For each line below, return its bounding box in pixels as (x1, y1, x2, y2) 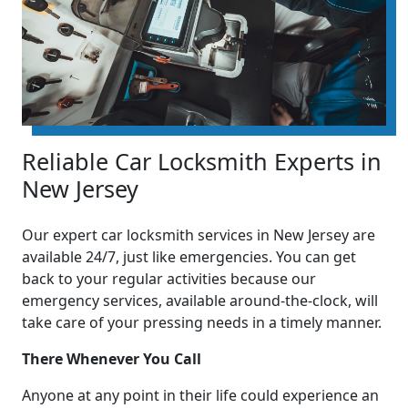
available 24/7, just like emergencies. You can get (22, 247, 356, 268)
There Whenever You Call (22, 349, 201, 370)
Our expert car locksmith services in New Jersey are (22, 225, 375, 246)
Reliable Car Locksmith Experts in (22, 146, 382, 178)
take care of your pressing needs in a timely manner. (22, 312, 382, 333)
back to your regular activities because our (22, 269, 316, 290)
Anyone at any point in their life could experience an (22, 385, 379, 406)
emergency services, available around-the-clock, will (22, 291, 378, 311)
